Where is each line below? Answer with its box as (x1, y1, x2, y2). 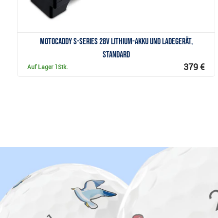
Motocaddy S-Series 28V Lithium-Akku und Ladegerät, (39, 36, 193, 47)
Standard (102, 50, 130, 60)
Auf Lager (27, 64, 54, 71)
